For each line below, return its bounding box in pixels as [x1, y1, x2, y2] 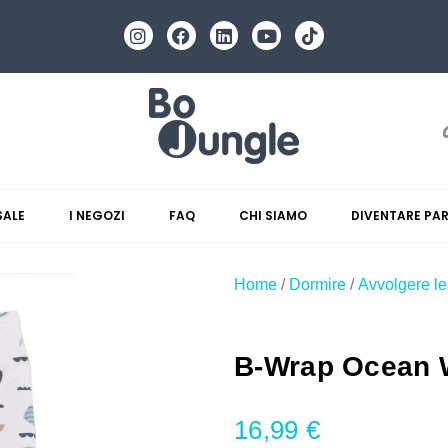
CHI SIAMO [239, 207, 308, 224]
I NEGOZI [69, 207, 126, 224]
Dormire [289, 276, 346, 293]
